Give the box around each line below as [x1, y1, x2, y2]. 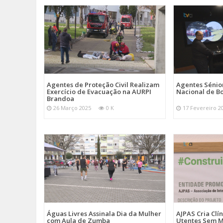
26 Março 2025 [53, 104, 91, 112]
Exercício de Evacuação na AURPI [47, 87, 151, 97]
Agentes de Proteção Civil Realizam [47, 80, 159, 90]
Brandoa [47, 94, 74, 104]
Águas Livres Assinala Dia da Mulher [47, 209, 161, 218]
